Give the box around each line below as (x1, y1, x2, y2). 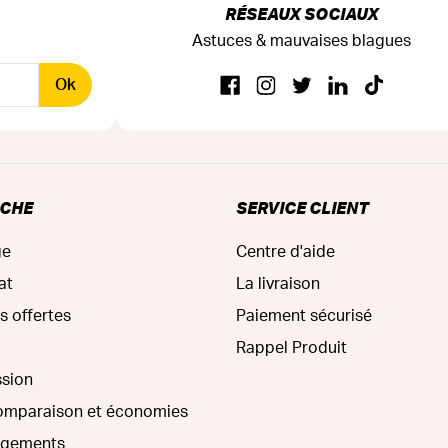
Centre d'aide (236, 243, 335, 260)
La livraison (236, 275, 320, 292)
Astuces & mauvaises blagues (192, 32, 411, 49)
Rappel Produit (236, 339, 347, 356)
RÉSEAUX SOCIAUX (224, 2, 379, 24)
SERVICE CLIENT (236, 196, 368, 218)
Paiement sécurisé (236, 307, 372, 324)
